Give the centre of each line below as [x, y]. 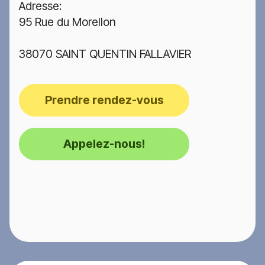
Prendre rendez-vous [104, 100]
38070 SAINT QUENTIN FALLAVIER [105, 54]
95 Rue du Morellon [67, 22]
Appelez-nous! [104, 144]
